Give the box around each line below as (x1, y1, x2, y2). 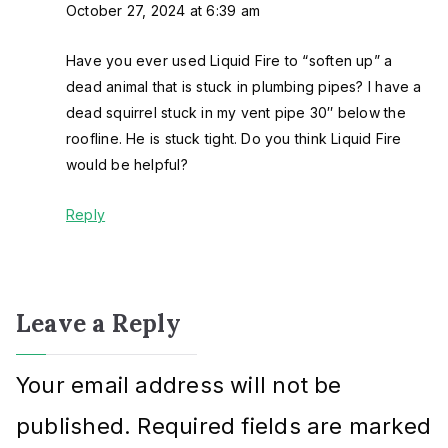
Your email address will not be (16, 372, 342, 399)
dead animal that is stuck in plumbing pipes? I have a (66, 78, 422, 96)
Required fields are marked (137, 413, 432, 440)
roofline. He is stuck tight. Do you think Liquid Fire (66, 130, 402, 148)
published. (16, 413, 132, 440)
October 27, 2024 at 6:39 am (66, 2, 260, 20)
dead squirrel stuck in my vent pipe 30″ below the (66, 104, 406, 122)
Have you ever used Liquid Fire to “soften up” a (66, 52, 393, 70)
